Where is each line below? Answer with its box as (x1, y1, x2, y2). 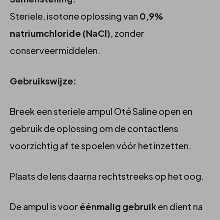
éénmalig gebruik (80, 200, 156, 212)
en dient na (156, 200, 203, 212)
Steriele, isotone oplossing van (10, 10, 139, 22)
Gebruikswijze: (10, 75, 77, 86)
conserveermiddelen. (10, 44, 101, 56)
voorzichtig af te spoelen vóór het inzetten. (10, 139, 192, 151)
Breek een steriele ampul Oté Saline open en (10, 105, 192, 117)
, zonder (110, 27, 144, 39)
